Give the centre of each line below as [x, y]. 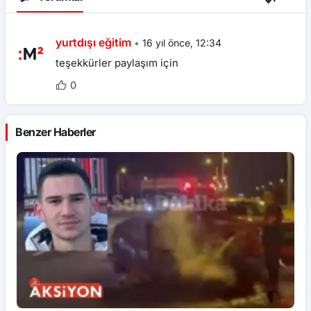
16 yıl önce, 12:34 [182, 43]
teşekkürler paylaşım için [117, 63]
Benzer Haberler [56, 132]
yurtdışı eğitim [93, 42]
